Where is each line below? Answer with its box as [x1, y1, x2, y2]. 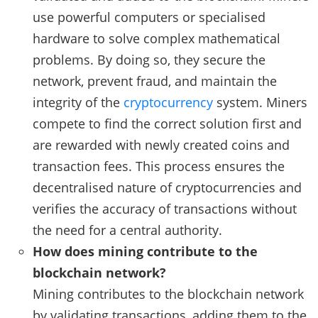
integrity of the [33, 93, 124, 111]
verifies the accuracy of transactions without [33, 199, 297, 217]
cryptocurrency [124, 93, 213, 111]
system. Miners [213, 93, 307, 111]
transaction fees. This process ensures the [33, 157, 285, 175]
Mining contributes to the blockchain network [33, 285, 304, 302]
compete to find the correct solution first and [33, 114, 302, 132]
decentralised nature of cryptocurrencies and [33, 178, 302, 196]
